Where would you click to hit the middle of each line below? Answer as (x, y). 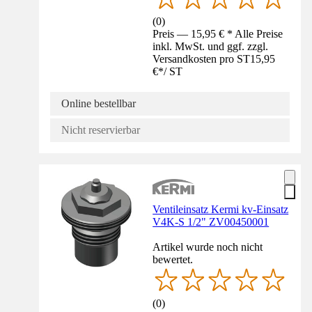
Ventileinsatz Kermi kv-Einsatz (221, 210)
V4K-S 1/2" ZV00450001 (211, 222)
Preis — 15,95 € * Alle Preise (218, 34)
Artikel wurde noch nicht (208, 247)
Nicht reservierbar (101, 130)
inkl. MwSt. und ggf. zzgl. (211, 47)
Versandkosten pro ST (202, 59)
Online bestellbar (99, 104)
